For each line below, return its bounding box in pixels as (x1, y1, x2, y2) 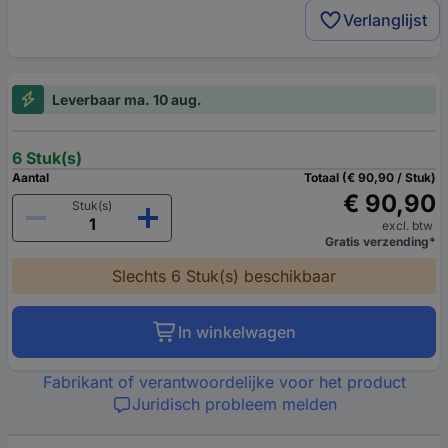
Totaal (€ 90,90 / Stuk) (304, 169, 436, 185)
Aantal (12, 169, 49, 185)
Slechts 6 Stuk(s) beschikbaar (112, 265, 336, 286)
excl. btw (382, 217, 436, 233)
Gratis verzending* (325, 233, 436, 249)
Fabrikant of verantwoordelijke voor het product (42, 371, 406, 392)
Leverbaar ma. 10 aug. (52, 90, 202, 108)
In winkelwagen (177, 321, 296, 342)
